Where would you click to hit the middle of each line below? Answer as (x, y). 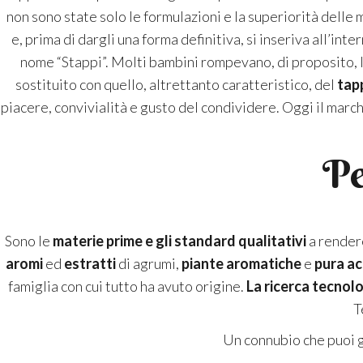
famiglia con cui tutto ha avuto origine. (127, 286)
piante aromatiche (241, 264)
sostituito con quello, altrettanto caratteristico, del (176, 85)
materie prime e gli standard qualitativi (179, 241)
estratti (90, 264)
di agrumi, (148, 264)
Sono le (29, 241)
